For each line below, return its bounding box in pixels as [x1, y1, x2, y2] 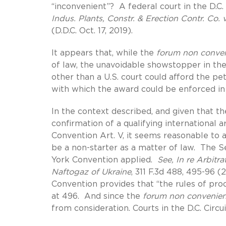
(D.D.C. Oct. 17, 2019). [51, 26, 133, 35]
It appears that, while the [51, 48, 156, 57]
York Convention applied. [51, 155, 157, 164]
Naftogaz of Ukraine [51, 167, 131, 176]
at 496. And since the [51, 192, 143, 200]
